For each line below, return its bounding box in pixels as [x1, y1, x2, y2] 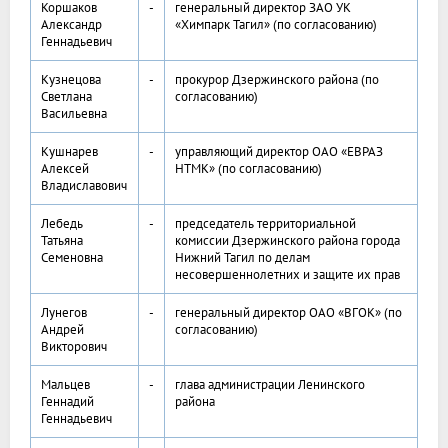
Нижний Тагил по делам [175, 249, 310, 267]
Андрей [41, 321, 84, 339]
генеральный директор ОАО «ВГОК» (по [175, 304, 402, 322]
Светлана [41, 88, 92, 106]
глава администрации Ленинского [175, 376, 365, 394]
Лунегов [41, 304, 87, 322]
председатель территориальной [175, 215, 356, 233]
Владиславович [41, 177, 127, 195]
